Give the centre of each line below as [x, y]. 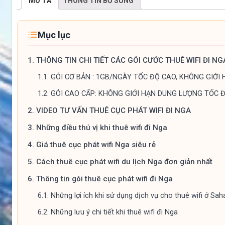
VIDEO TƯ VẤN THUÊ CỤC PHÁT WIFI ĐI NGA [114, 110]
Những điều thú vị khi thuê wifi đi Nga [102, 127]
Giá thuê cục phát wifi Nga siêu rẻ [96, 144]
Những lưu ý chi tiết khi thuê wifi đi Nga [114, 212]
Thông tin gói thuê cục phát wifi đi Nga [104, 179]
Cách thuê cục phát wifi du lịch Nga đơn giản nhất [124, 161]
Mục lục [54, 35]
